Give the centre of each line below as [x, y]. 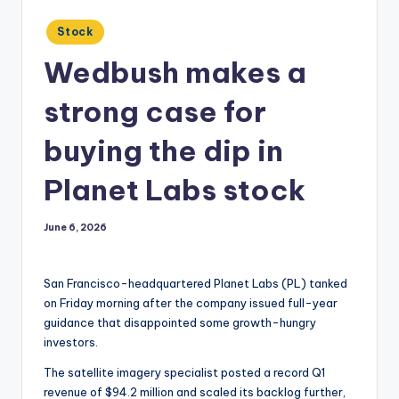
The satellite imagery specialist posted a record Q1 [184, 372]
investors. [71, 342]
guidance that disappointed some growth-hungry [180, 322]
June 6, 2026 [75, 228]
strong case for [155, 112]
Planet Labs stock [175, 190]
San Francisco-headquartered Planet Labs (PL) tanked [195, 283]
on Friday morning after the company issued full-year [191, 303]
